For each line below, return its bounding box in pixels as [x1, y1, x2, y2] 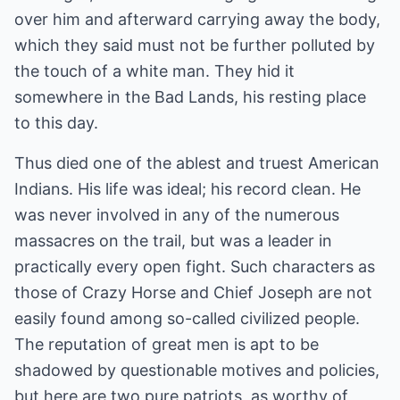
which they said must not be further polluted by [14, 36, 375, 54]
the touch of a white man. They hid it [14, 62, 295, 80]
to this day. [14, 113, 98, 132]
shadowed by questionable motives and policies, [14, 361, 379, 379]
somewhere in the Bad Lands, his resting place [14, 87, 366, 106]
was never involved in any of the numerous [14, 205, 339, 224]
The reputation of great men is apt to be [14, 335, 319, 354]
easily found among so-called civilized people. [14, 309, 360, 328]
